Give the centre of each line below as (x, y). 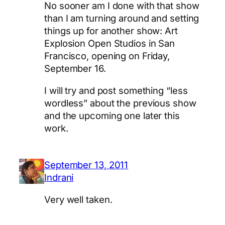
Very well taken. (78, 199)
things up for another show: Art (111, 31)
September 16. (75, 69)
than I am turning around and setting (122, 18)
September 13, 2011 (86, 165)
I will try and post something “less (116, 90)
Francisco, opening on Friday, (107, 56)
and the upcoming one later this (112, 115)
